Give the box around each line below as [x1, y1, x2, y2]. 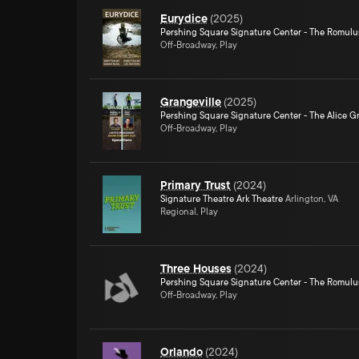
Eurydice [160, 12, 208, 25]
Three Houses [160, 262, 232, 275]
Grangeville [160, 95, 221, 108]
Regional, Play [160, 207, 218, 217]
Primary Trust [160, 179, 231, 192]
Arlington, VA [283, 194, 338, 204]
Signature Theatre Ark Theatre [160, 194, 283, 204]
